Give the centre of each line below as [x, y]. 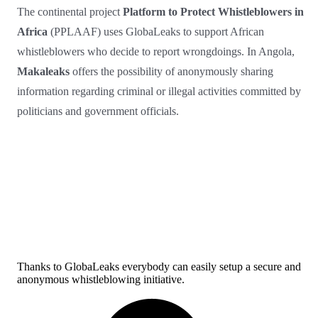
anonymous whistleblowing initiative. [101, 279]
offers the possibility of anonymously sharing [171, 71]
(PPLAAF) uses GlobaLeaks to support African [156, 31]
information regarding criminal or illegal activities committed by [159, 91]
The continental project [70, 11]
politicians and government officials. [98, 111]
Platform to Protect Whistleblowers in [213, 11]
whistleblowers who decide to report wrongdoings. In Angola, [156, 51]
